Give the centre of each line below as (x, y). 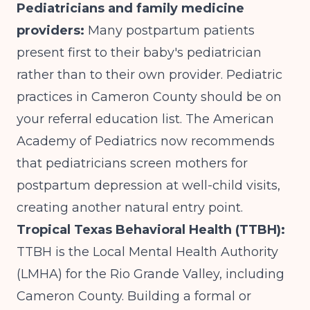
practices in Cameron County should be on (149, 97)
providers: (51, 30)
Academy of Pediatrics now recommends (146, 141)
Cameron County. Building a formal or (134, 296)
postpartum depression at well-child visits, (148, 185)
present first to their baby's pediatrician (139, 53)
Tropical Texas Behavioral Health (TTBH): (151, 230)
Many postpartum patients (170, 30)
